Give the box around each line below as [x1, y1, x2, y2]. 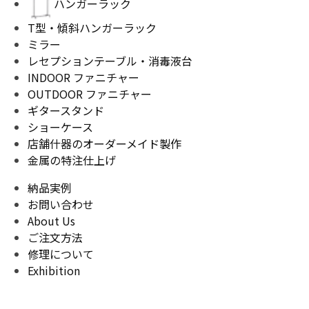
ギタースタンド [28, 102, 104, 119]
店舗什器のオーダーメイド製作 [28, 135, 181, 152]
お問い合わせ [28, 196, 94, 213]
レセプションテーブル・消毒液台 [28, 52, 192, 70]
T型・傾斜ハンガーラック [28, 19, 157, 37]
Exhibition [28, 262, 80, 279]
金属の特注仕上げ [28, 152, 116, 169]
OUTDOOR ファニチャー [28, 86, 152, 103]
